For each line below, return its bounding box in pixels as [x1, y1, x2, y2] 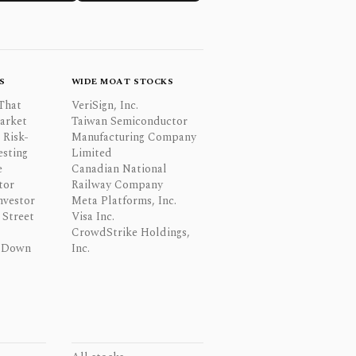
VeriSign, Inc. [71, 97, 138, 114]
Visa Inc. [71, 208, 114, 225]
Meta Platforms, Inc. [71, 192, 176, 209]
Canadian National [71, 161, 167, 177]
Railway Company [71, 176, 163, 193]
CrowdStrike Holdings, [71, 224, 190, 241]
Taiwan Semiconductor [71, 113, 188, 130]
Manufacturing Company [71, 129, 196, 145]
